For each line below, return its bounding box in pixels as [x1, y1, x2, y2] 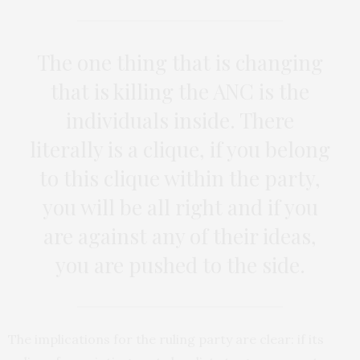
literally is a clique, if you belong [30, 135, 330, 164]
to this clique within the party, [39, 164, 321, 193]
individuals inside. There [66, 106, 294, 135]
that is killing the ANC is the [51, 77, 309, 106]
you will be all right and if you [42, 193, 318, 222]
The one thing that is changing [37, 48, 323, 77]
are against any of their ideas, [43, 222, 317, 251]
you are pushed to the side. [55, 251, 305, 280]
